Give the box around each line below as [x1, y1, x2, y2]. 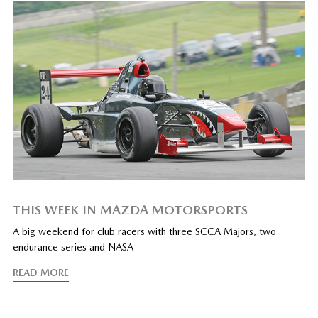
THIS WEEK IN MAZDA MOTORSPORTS [12, 202, 248, 218]
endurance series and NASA [12, 241, 133, 253]
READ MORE [12, 267, 69, 279]
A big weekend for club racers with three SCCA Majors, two [12, 226, 276, 238]
